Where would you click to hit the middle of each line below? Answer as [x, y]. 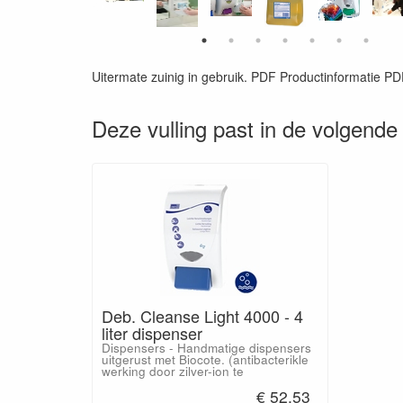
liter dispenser [152, 333]
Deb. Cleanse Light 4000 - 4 [202, 316]
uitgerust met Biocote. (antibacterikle [205, 359]
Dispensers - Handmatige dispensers [206, 348]
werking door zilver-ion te [173, 371]
